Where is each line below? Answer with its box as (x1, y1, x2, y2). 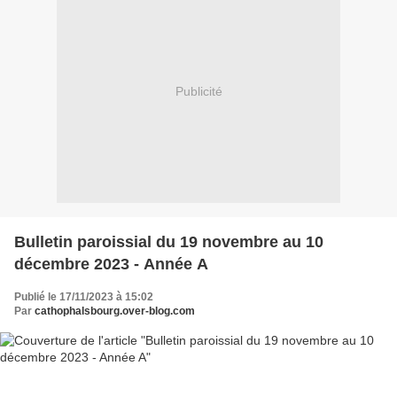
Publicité (175, 84, 222, 99)
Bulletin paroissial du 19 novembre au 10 (14, 232, 323, 251)
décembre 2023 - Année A (14, 254, 208, 273)
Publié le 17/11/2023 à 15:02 (14, 290, 153, 303)
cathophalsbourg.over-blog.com (35, 304, 195, 317)
